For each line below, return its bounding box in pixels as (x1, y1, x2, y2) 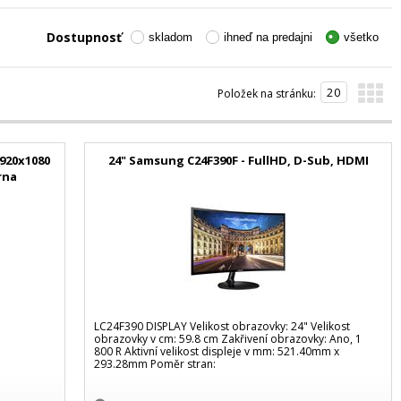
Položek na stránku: (218, 86, 316, 101)
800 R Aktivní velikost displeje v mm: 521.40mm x (94, 344, 340, 360)
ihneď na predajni (224, 30, 312, 44)
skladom (149, 30, 192, 44)
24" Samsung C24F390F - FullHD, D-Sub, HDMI (107, 151, 369, 168)
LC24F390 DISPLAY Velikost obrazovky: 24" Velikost (94, 319, 351, 335)
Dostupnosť (47, 29, 122, 46)
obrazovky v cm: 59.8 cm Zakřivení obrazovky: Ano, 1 (94, 331, 363, 347)
